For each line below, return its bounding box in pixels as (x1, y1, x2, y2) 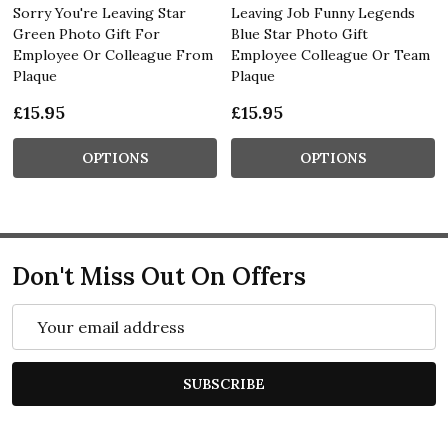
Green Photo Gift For (13, 24, 160, 43)
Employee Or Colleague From (13, 45, 213, 64)
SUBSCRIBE (183, 374, 265, 393)
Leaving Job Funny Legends (231, 3, 415, 22)
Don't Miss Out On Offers (12, 260, 306, 292)
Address (12, 329, 75, 350)
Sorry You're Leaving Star (13, 3, 186, 22)
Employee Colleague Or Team (231, 45, 430, 64)
